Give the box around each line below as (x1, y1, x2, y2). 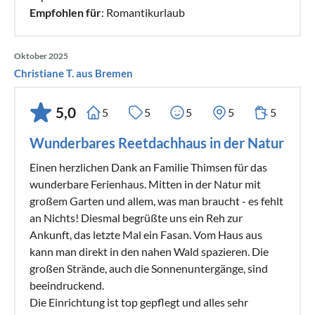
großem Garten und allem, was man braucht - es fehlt (30, 193, 283, 207)
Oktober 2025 (14, 50, 68, 61)
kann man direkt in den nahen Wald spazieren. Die (30, 244, 269, 258)
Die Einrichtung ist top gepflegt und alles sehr (30, 295, 248, 309)
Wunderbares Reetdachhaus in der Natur (30, 134, 284, 151)
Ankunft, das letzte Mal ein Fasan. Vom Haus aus (30, 227, 262, 241)
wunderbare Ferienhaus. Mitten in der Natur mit (30, 176, 261, 191)
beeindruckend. (30, 278, 104, 292)
